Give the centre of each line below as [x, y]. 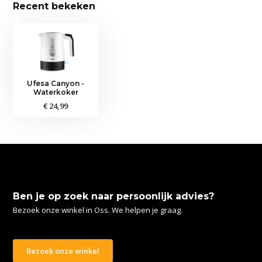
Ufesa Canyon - [56, 83]
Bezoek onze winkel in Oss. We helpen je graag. [98, 210]
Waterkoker [56, 92]
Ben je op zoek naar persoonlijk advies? [114, 196]
